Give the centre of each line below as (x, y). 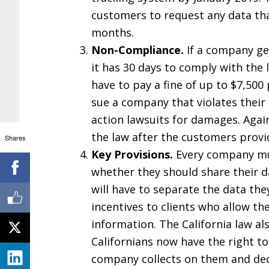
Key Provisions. (132, 154)
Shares (15, 137)
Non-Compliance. (138, 50)
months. (113, 32)
